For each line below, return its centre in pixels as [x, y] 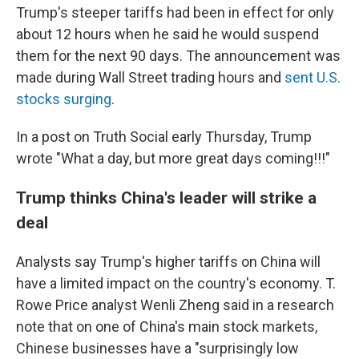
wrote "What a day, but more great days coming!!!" [173, 158]
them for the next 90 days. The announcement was [178, 56]
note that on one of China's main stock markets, [167, 327]
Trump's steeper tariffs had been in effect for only [175, 12]
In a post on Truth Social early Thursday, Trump [164, 137]
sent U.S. [313, 77]
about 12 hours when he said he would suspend [167, 34]
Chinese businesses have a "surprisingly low [157, 348]
